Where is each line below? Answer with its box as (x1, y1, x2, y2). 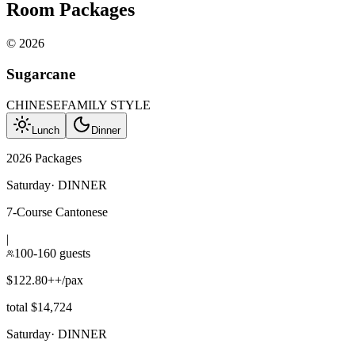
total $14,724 (6, 300, 72, 314)
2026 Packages (6, 151, 82, 165)
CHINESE (6, 97, 61, 112)
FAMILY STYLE (61, 97, 151, 112)
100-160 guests (14, 246, 90, 260)
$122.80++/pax (6, 273, 83, 287)
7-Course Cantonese (6, 204, 108, 219)
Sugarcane (6, 65, 75, 82)
